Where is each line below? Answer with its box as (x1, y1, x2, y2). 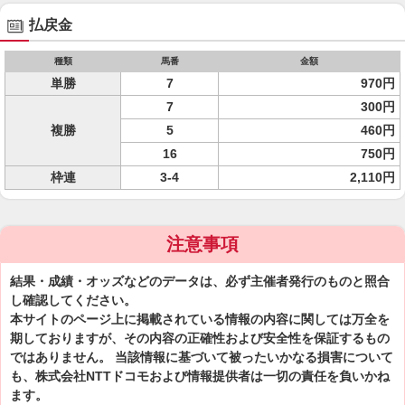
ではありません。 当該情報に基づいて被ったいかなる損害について (10, 350, 393, 364)
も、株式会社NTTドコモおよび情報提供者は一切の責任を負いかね (10, 369, 390, 383)
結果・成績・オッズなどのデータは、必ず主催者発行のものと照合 (10, 274, 390, 288)
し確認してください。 (10, 293, 137, 307)
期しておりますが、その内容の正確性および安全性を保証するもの (10, 331, 390, 345)
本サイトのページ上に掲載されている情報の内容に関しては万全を (10, 312, 390, 326)
